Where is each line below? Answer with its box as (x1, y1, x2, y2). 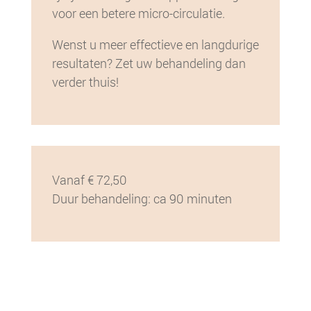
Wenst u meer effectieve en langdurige (51, 36, 259, 53)
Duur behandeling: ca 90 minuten (51, 190, 232, 208)
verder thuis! (51, 74, 119, 91)
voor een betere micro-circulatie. (51, 5, 225, 22)
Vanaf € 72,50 (51, 171, 127, 189)
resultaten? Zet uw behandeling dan (51, 55, 246, 72)
